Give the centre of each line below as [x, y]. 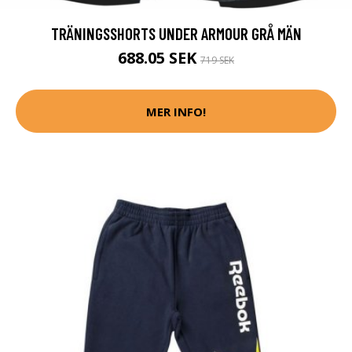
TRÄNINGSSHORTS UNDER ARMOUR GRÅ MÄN [176, 34]
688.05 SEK [159, 58]
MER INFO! [176, 111]
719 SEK [217, 60]
